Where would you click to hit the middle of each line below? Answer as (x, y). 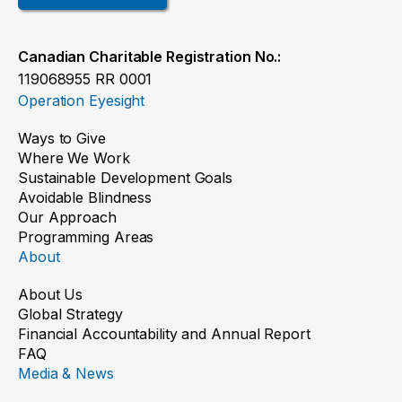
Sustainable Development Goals (126, 178)
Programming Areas (86, 237)
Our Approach (67, 218)
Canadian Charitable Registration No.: (150, 57)
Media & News (66, 374)
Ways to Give (62, 139)
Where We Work (74, 158)
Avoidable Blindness (85, 198)
